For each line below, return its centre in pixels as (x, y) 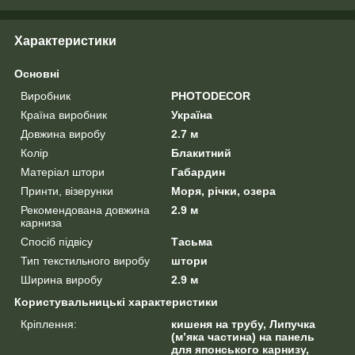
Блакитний (202, 153)
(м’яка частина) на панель (243, 336)
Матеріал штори (63, 172)
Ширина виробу (61, 279)
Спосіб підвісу (57, 241)
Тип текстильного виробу (85, 260)
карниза (41, 222)
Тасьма (192, 241)
